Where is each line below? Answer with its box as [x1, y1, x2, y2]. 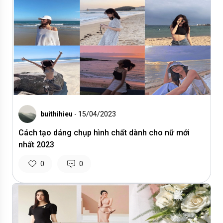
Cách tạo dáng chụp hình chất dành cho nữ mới [18, 128, 190, 137]
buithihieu [40, 110, 73, 118]
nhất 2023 [18, 140, 54, 149]
